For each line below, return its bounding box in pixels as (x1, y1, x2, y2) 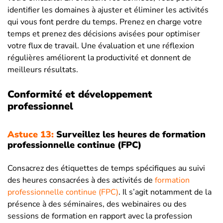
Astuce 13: (7, 128, 54, 141)
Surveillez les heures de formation (54, 128, 206, 141)
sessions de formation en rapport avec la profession (7, 211, 192, 222)
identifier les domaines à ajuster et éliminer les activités (7, 4, 209, 16)
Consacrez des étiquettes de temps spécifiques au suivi (7, 163, 205, 174)
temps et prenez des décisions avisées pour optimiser (7, 28, 200, 40)
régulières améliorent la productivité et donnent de (7, 52, 191, 64)
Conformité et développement (7, 88, 152, 102)
